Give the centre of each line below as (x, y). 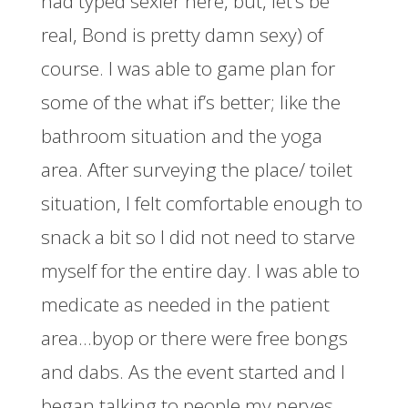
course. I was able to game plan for (188, 68)
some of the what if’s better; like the (190, 102)
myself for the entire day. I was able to (200, 270)
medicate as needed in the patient (185, 304)
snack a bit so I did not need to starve (198, 236)
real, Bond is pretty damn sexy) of (182, 34)
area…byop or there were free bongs (194, 337)
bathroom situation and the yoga (181, 135)
